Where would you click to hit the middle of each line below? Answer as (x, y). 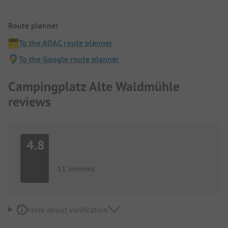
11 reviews (76, 168)
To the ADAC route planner (66, 43)
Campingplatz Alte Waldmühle (94, 86)
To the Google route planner (69, 60)
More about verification (67, 209)
